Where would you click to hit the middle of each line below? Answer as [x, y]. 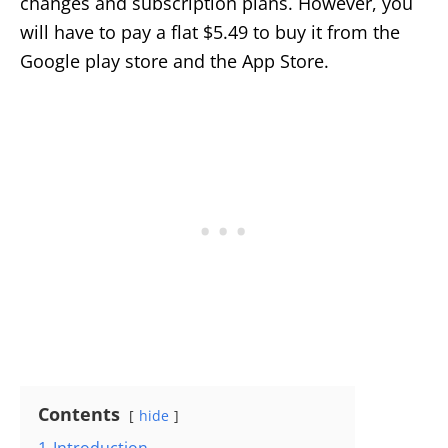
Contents [79, 414]
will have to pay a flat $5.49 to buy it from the [210, 32]
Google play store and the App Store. [174, 61]
